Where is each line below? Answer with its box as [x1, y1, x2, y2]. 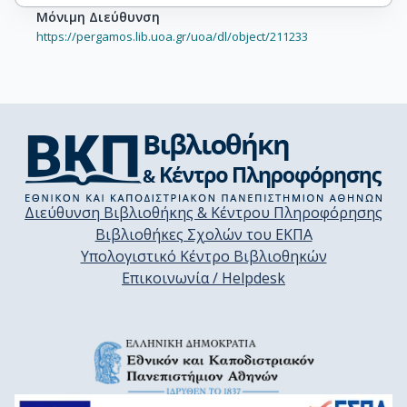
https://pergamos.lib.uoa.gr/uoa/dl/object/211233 [36, 28, 308, 45]
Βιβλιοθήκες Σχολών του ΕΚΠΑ [94, 224, 313, 244]
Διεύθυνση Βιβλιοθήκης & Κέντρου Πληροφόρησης [25, 203, 382, 223]
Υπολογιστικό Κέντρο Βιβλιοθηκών [80, 246, 327, 266]
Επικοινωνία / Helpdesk [122, 268, 285, 288]
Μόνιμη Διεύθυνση [36, 8, 160, 25]
